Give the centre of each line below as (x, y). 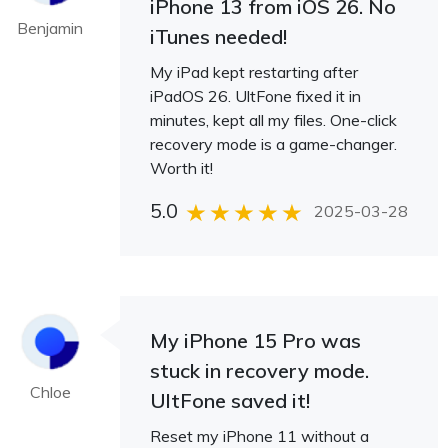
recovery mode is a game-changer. (273, 144)
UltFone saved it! (230, 400)
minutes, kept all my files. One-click (273, 120)
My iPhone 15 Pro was (255, 340)
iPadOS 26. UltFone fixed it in (255, 96)
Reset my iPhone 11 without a (259, 436)
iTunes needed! (218, 36)
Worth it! (181, 168)
